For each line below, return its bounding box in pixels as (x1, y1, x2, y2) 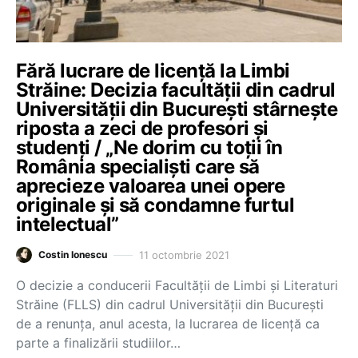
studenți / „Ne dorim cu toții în (16, 136, 283, 159)
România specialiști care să (16, 155, 260, 178)
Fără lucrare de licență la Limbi (16, 59, 290, 82)
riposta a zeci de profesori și (16, 117, 268, 140)
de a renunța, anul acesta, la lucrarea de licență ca (16, 316, 320, 332)
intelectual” (16, 213, 119, 236)
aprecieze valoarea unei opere (16, 174, 285, 197)
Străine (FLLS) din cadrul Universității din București (16, 296, 324, 312)
